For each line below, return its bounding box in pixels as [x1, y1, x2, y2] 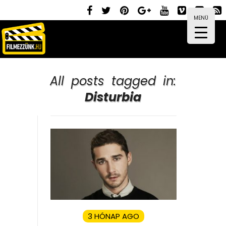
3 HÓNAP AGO [88, 210, 139, 221]
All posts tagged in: [50, 73, 176, 89]
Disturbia [85, 89, 141, 105]
